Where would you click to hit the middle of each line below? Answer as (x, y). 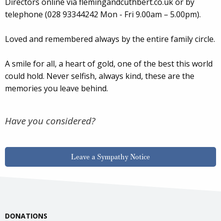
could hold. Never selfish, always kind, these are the (100, 76)
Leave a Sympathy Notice (110, 156)
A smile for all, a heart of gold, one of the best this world (109, 63)
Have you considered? (50, 121)
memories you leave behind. (56, 88)
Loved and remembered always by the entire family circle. (110, 39)
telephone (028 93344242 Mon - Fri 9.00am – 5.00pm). (103, 14)
